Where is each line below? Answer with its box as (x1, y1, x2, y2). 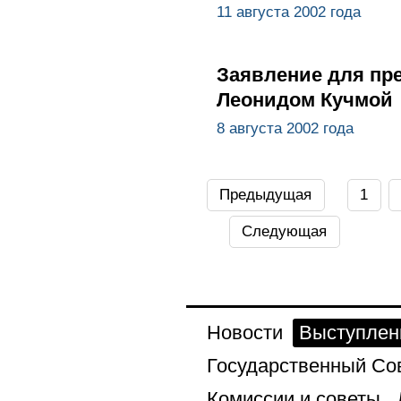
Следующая (242, 222, 328, 240)
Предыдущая (219, 185, 312, 203)
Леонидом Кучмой (216, 89, 393, 112)
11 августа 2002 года (216, 4, 361, 21)
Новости (206, 320, 283, 344)
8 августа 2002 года (216, 119, 354, 137)
